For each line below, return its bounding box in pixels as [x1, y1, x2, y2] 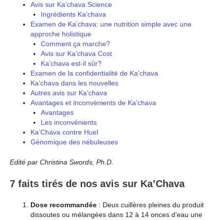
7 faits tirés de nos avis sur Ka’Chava [10, 178, 185, 189]
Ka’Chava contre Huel [30, 128, 98, 136]
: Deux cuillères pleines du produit [97, 200, 204, 209]
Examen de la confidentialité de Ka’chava [30, 69, 158, 77]
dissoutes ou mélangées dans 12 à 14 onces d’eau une [30, 210, 202, 219]
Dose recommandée [30, 200, 97, 209]
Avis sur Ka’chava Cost [41, 49, 112, 57]
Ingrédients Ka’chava [41, 10, 106, 18]
